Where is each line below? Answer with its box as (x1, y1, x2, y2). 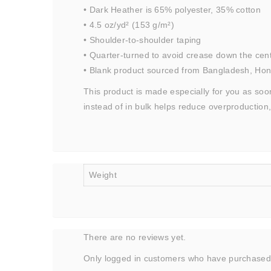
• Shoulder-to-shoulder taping (83, 35, 201, 45)
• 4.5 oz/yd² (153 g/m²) (83, 20, 174, 30)
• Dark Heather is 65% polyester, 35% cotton (83, 5, 261, 15)
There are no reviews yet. (83, 232, 186, 242)
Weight (89, 170, 117, 180)
